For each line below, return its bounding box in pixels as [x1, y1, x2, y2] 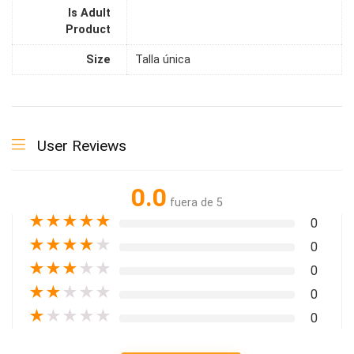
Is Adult [68, 6, 111, 21]
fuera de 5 [170, 196, 223, 209]
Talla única [135, 53, 190, 67]
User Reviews [37, 137, 126, 155]
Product [66, 23, 111, 37]
